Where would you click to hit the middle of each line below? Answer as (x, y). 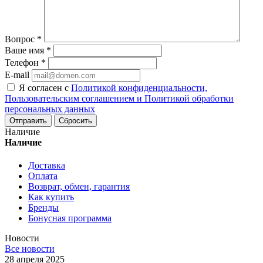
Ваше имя (26, 50)
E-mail (17, 75)
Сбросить (75, 121)
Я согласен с (45, 88)
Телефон (23, 63)
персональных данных (50, 109)
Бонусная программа (70, 218)
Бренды (43, 208)
